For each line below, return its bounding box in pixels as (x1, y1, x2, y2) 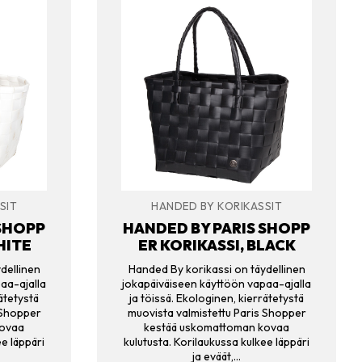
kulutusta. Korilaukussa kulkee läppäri (124, 334, 309, 349)
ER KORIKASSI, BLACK (137, 236, 296, 255)
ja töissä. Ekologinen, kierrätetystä (129, 290, 304, 305)
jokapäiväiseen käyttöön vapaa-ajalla (122, 276, 311, 291)
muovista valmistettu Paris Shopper (127, 305, 306, 320)
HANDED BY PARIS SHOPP (123, 219, 310, 238)
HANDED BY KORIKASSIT (151, 200, 282, 213)
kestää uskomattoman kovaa (144, 319, 289, 335)
